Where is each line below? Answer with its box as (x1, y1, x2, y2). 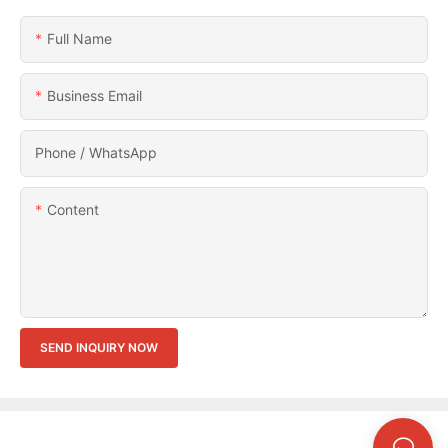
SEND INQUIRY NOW (40, 339, 158, 355)
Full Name (47, 29, 112, 47)
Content (47, 200, 99, 218)
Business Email (47, 86, 142, 104)
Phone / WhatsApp (35, 143, 157, 161)
